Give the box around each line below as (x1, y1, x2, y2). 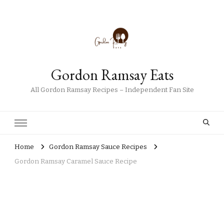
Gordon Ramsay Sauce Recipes (49, 143, 147, 151)
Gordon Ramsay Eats (50, 65, 173, 84)
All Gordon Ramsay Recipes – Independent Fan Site (30, 86, 194, 94)
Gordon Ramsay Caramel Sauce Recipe (14, 157, 137, 166)
